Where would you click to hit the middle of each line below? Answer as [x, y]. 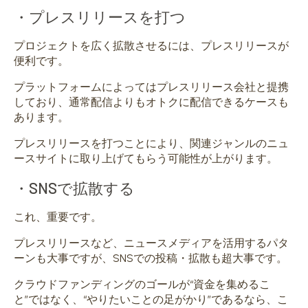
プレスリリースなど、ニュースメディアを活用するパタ [151, 243]
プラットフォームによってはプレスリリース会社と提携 [151, 87]
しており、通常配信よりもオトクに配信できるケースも [151, 102]
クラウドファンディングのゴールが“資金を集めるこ [142, 285]
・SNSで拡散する [74, 188]
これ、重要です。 [58, 217]
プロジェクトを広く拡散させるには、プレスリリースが [151, 46]
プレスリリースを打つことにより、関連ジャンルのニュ [151, 144]
